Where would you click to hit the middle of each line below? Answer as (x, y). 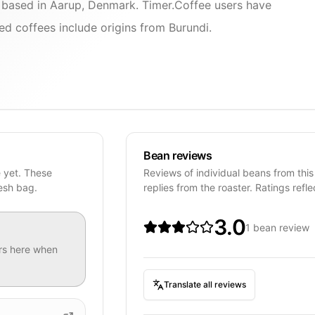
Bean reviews (178, 155)
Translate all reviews (205, 284)
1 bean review (277, 227)
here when (32, 249)
